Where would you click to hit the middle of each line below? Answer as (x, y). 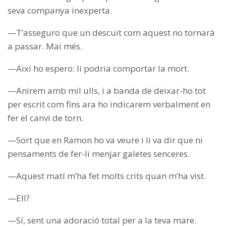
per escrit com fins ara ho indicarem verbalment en (109, 104)
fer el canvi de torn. (45, 118)
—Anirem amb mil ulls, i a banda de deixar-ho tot (107, 91)
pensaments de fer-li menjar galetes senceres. (99, 154)
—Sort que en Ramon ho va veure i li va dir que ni (105, 140)
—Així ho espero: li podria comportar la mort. (98, 69)
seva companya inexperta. (60, 11)
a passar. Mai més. (45, 46)
